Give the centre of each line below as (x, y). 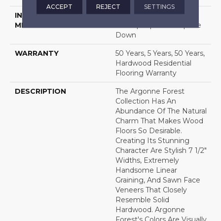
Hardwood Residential (153, 63)
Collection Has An (146, 101)
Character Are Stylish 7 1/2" (161, 151)
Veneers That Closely (151, 190)
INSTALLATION (43, 16)
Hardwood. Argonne (150, 210)
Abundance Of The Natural (161, 111)
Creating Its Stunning (152, 141)
